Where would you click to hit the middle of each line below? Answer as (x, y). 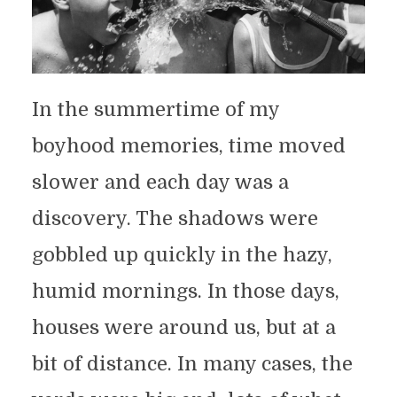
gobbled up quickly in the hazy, (182, 254)
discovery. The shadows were (175, 218)
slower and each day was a (160, 182)
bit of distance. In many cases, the (192, 363)
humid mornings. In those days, (185, 291)
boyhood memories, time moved (188, 145)
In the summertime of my (155, 109)
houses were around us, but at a (183, 327)
